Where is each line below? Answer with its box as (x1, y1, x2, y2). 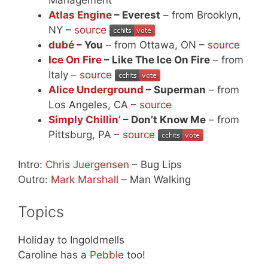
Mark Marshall (51, 173, 118, 186)
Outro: (18, 173, 51, 186)
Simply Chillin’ (48, 113, 121, 126)
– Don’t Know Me (121, 113, 206, 126)
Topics (18, 202, 64, 221)
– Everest (112, 8, 160, 21)
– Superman (144, 83, 206, 96)
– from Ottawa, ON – (103, 38, 208, 51)
